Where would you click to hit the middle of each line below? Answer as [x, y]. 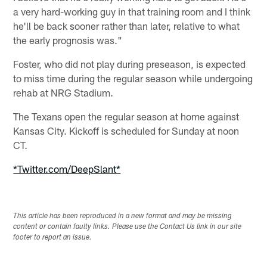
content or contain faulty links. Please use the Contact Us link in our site [128, 227]
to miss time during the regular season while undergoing [133, 78]
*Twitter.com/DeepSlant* [67, 169]
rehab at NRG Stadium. [63, 93]
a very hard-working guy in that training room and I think [132, 12]
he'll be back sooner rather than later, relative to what [127, 26]
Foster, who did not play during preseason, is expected [130, 64]
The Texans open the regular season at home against [126, 117]
